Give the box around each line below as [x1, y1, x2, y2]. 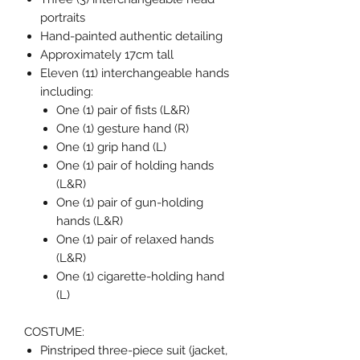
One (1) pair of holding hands [56, 158, 214, 174]
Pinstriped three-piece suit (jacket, [40, 343, 227, 358]
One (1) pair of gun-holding [56, 195, 203, 211]
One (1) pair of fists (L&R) [56, 103, 190, 118]
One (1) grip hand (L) [56, 140, 166, 155]
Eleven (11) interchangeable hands [40, 66, 229, 81]
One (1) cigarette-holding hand [56, 269, 224, 284]
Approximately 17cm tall [40, 47, 174, 63]
